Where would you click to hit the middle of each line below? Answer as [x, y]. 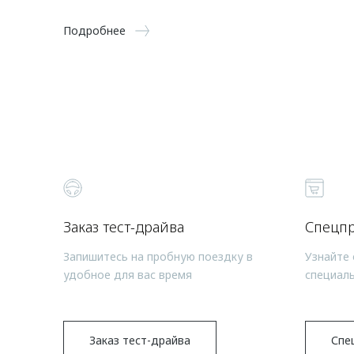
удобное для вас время [128, 274]
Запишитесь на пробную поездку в [158, 256]
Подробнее [94, 30]
